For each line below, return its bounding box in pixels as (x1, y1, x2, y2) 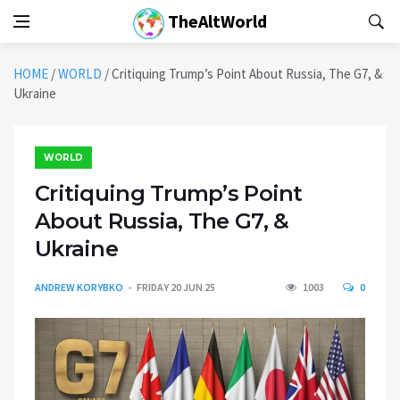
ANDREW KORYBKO (35, 280, 123, 294)
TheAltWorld (164, 10, 267, 32)
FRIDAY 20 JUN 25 (137, 280, 215, 294)
